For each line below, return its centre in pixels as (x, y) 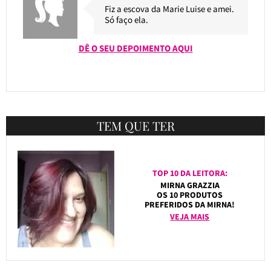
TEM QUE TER (135, 125)
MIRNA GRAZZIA (190, 185)
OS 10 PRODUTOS (190, 194)
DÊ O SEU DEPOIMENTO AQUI (135, 48)
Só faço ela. (126, 19)
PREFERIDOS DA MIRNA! (190, 204)
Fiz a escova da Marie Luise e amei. (169, 8)
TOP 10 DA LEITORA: (190, 173)
